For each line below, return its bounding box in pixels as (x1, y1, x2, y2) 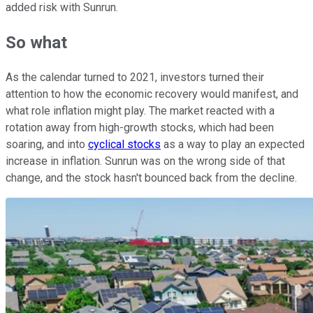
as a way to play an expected (161, 138, 305, 152)
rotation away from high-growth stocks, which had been (6, 121, 274, 135)
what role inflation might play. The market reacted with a (6, 104, 275, 118)
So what (6, 33, 67, 53)
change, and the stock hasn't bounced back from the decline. (6, 171, 300, 185)
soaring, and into (6, 138, 88, 152)
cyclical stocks (88, 138, 161, 152)
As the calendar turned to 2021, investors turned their (6, 71, 264, 85)
